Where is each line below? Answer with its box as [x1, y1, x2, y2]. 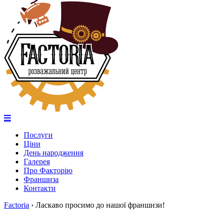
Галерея [24, 157, 50, 166]
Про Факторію [24, 166, 73, 175]
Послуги [24, 131, 53, 139]
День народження [24, 148, 83, 157]
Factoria [4, 201, 29, 209]
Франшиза [24, 175, 59, 184]
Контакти [24, 184, 56, 192]
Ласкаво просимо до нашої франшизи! [36, 201, 165, 209]
